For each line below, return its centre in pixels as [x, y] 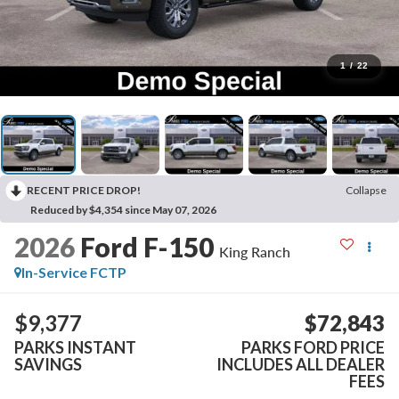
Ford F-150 [147, 246]
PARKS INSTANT [75, 348]
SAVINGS [48, 365]
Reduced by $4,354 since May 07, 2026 [123, 209]
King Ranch [254, 251]
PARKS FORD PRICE [313, 348]
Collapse [366, 190]
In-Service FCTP [73, 272]
